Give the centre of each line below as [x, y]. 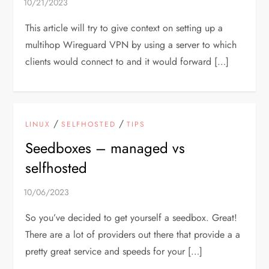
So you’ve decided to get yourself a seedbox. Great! [131, 217]
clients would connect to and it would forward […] [127, 61]
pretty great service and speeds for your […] [114, 251]
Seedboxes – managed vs [105, 148]
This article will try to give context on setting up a [124, 28]
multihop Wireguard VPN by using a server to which [131, 44]
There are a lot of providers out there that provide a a [133, 234]
